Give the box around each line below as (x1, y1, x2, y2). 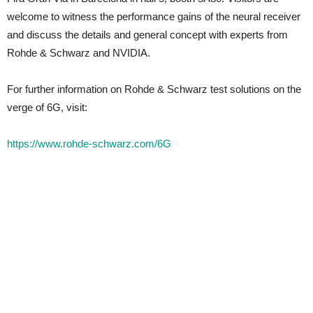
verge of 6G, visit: (7, 101, 87, 113)
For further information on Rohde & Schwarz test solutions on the (7, 83, 301, 95)
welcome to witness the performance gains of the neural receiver (7, 10, 300, 22)
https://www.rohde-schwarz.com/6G (7, 138, 171, 150)
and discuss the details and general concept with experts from (7, 29, 288, 41)
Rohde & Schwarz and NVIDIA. (7, 47, 150, 59)
